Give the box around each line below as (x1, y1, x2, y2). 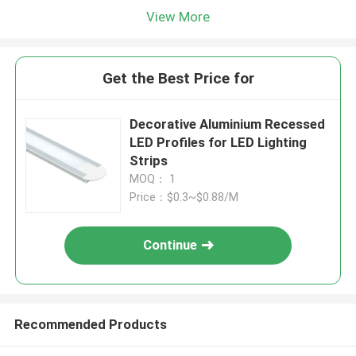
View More (146, 8, 210, 25)
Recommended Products (14, 315, 167, 332)
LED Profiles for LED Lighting (130, 134, 308, 151)
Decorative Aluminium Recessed (130, 116, 326, 133)
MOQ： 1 (130, 172, 176, 186)
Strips (130, 153, 168, 169)
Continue (143, 237, 198, 253)
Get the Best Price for (102, 69, 254, 88)
